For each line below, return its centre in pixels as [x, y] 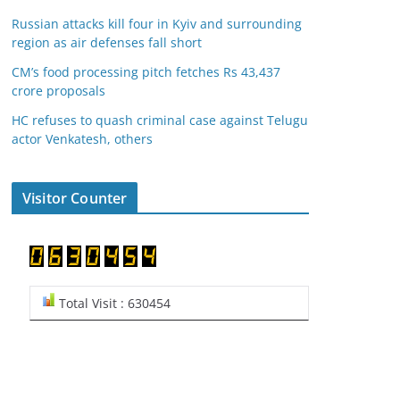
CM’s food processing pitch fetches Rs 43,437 [146, 72]
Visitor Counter [75, 198]
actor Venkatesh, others [82, 139]
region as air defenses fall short [107, 42]
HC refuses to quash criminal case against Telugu [160, 120]
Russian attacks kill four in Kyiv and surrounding [157, 24]
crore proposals [58, 91]
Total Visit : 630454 [113, 303]
